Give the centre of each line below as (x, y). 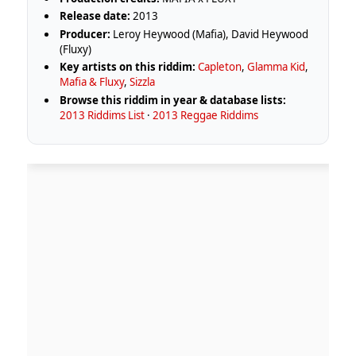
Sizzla (143, 82)
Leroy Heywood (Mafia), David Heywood (210, 34)
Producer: (85, 34)
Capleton (220, 67)
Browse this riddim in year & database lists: (173, 100)
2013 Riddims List (103, 115)
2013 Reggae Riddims (206, 115)
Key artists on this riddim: (128, 67)
